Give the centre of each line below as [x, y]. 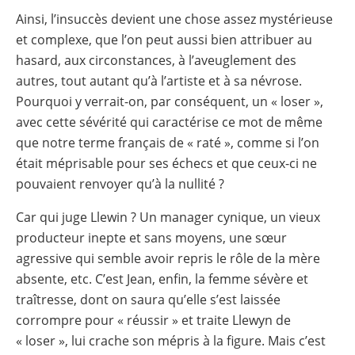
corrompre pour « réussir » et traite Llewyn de [153, 320]
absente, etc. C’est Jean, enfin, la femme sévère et [162, 279]
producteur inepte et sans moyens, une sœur [151, 237]
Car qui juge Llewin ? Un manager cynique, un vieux [168, 217]
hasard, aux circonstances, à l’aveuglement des [156, 60]
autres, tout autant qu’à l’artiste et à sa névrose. [159, 80]
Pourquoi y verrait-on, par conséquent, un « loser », [170, 101]
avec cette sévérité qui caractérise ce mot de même [169, 122]
